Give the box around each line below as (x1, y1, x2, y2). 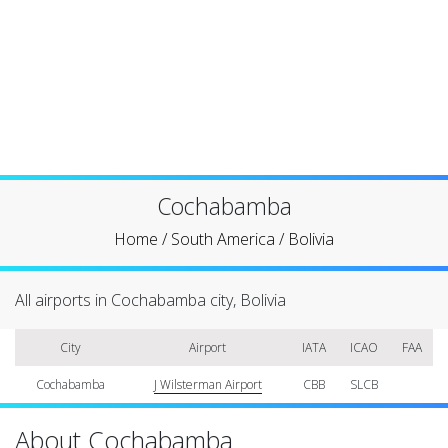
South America (171, 228, 275, 250)
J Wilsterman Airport (153, 376, 262, 393)
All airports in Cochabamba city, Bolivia (15, 289, 286, 311)
